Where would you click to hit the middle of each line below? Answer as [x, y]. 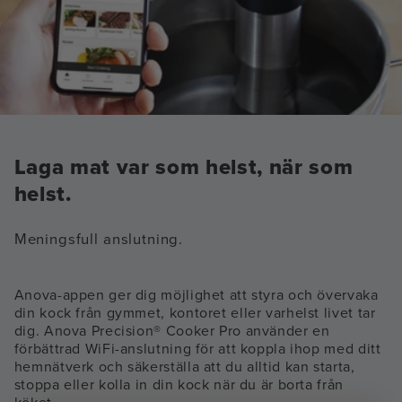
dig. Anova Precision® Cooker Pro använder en [172, 331]
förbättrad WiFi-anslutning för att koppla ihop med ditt [197, 349]
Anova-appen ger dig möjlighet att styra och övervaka [196, 295]
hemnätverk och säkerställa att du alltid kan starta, [184, 367]
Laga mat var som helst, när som [184, 167]
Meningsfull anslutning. [99, 240]
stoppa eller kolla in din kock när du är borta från [179, 385]
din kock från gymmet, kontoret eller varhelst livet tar [195, 313]
